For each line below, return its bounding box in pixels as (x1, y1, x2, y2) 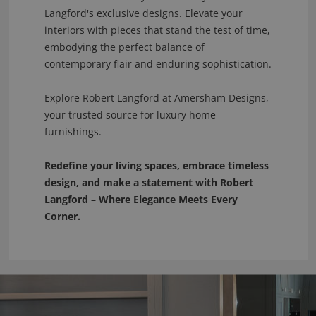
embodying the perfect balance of (44, 40, 205, 54)
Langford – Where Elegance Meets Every (44, 193, 238, 207)
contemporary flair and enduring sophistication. (44, 57, 272, 71)
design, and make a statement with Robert (44, 176, 253, 190)
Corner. (44, 209, 80, 224)
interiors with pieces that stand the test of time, (44, 23, 270, 37)
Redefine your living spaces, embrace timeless (44, 159, 269, 173)
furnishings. (44, 125, 102, 139)
